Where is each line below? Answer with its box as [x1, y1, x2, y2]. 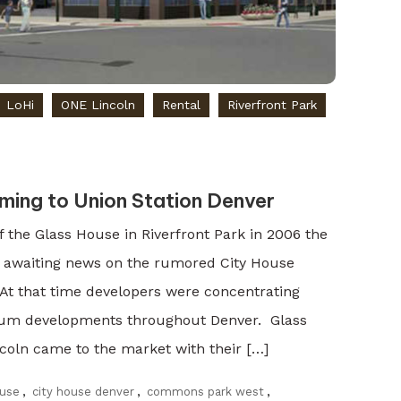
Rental [162, 97, 201, 112]
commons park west [147, 384, 265, 398]
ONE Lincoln [61, 97, 136, 112]
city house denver [32, 384, 135, 398]
